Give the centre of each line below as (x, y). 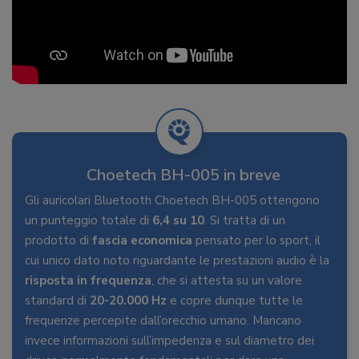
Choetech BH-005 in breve (184, 175)
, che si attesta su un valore (227, 281)
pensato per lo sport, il (256, 241)
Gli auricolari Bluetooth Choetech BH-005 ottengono (172, 201)
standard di (57, 301)
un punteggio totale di (89, 221)
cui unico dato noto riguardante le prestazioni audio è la (177, 261)
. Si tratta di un (245, 221)
